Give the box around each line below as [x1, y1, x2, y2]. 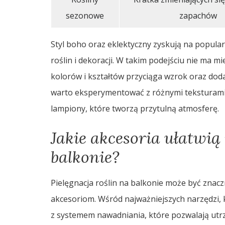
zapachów [179, 10, 217, 21]
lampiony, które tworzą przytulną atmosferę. [50, 103, 219, 114]
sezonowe [66, 10, 104, 21]
